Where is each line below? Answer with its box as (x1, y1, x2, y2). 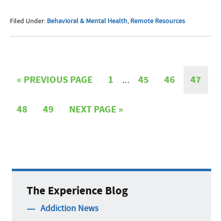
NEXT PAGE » (69, 102, 123, 116)
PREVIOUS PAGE (24, 73, 93, 86)
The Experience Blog (27, 183, 128, 198)
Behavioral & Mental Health (47, 16, 127, 25)
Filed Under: (10, 16, 47, 25)
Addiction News (40, 203, 99, 214)
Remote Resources (130, 16, 185, 25)
